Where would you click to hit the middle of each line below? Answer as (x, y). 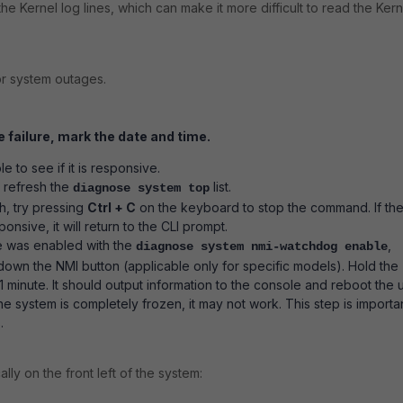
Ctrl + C (112, 208)
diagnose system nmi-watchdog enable (262, 247)
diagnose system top (141, 188)
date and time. (164, 137)
